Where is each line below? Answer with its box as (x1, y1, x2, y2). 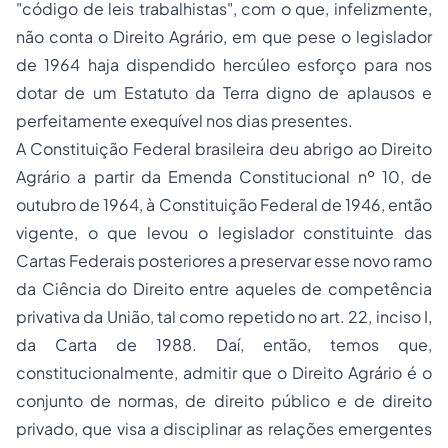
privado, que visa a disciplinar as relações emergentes (16, 418, 432, 439)
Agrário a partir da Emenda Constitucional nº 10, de (16, 166, 432, 187)
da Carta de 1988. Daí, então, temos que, (16, 334, 432, 355)
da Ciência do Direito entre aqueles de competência (16, 278, 432, 299)
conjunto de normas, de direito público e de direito (16, 390, 432, 411)
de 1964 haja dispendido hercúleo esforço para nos (16, 54, 432, 75)
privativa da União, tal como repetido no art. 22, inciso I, (16, 306, 432, 327)
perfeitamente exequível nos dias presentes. (16, 110, 353, 131)
